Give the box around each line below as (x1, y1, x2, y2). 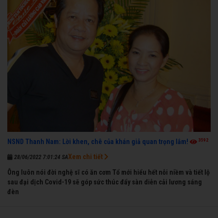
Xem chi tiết (68, 153, 104, 161)
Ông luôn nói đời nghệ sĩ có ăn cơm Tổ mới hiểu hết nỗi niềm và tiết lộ (7, 168, 210, 177)
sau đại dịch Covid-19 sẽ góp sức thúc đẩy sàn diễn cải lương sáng (7, 178, 202, 186)
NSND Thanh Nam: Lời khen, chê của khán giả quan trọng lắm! (7, 138, 188, 146)
